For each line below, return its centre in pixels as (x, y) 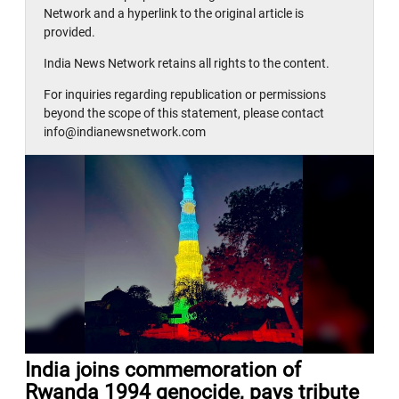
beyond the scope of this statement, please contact (184, 113)
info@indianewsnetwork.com (125, 131)
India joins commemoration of (163, 370)
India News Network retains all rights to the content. (187, 63)
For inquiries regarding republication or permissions (185, 94)
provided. (70, 32)
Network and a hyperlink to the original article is (174, 13)
